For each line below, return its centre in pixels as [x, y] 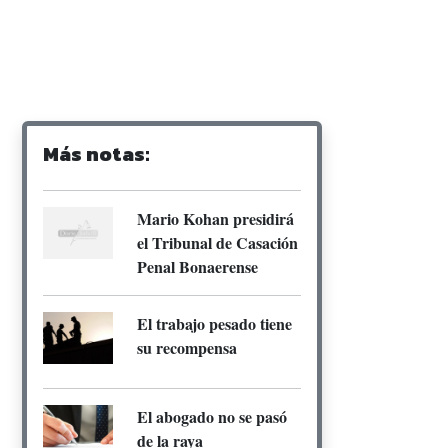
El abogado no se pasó [212, 417]
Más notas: [96, 153]
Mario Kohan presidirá [215, 218]
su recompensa [187, 347]
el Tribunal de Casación [217, 242]
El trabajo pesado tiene [214, 323]
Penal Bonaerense [197, 266]
